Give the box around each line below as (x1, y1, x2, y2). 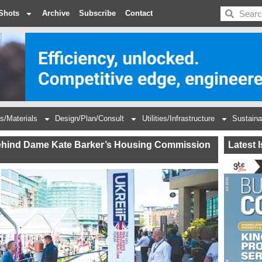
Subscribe (79, 9, 116, 18)
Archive (42, 9, 70, 18)
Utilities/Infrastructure (142, 114, 215, 123)
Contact (125, 9, 153, 18)
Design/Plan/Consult (55, 114, 125, 123)
